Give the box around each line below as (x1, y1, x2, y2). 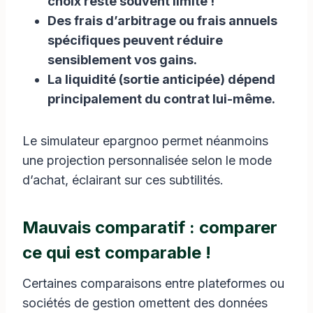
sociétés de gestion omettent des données (22, 295, 268, 310)
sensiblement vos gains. (48, 52, 197, 67)
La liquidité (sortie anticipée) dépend (48, 71, 275, 87)
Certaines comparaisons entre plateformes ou (22, 275, 284, 291)
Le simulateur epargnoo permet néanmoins (22, 133, 268, 148)
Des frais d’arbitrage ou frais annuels (48, 13, 277, 28)
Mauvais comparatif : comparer (22, 217, 277, 238)
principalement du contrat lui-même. (48, 91, 275, 106)
